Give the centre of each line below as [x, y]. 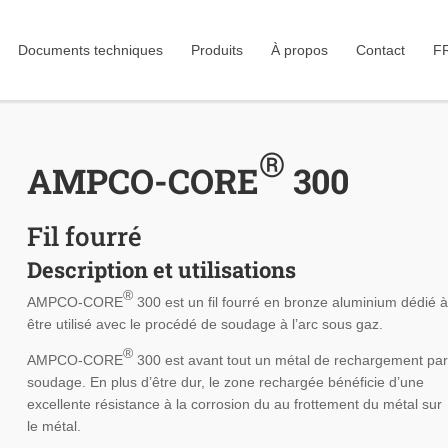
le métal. [53, 426]
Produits [217, 50]
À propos [300, 50]
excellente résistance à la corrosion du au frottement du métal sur [234, 404]
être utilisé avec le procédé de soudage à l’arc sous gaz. [204, 324]
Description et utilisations [161, 270]
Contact [381, 50]
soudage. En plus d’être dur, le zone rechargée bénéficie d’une [225, 382]
